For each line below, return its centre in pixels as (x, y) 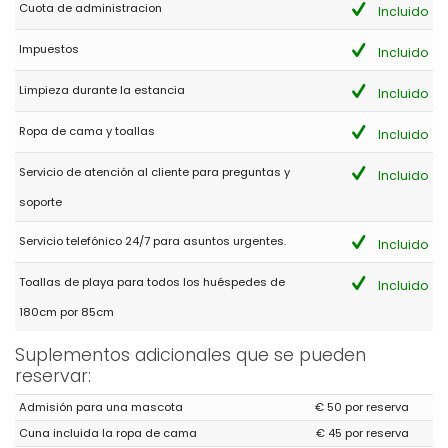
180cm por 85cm (67, 312)
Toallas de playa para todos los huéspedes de (152, 282)
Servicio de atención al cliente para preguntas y (155, 172)
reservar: (53, 376)
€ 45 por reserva (362, 433)
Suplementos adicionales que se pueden (190, 355)
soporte (41, 202)
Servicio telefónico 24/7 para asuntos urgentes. (153, 241)
